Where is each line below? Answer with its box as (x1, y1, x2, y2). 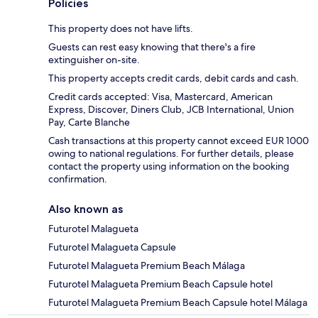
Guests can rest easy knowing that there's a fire (48, 40, 256, 54)
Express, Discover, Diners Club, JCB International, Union (48, 103, 294, 116)
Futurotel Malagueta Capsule (48, 241, 176, 254)
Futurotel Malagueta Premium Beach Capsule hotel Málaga (48, 296, 307, 309)
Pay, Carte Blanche (48, 116, 130, 129)
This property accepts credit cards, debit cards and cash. (48, 72, 299, 85)
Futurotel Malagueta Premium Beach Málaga (48, 259, 245, 273)
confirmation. (48, 172, 107, 186)
